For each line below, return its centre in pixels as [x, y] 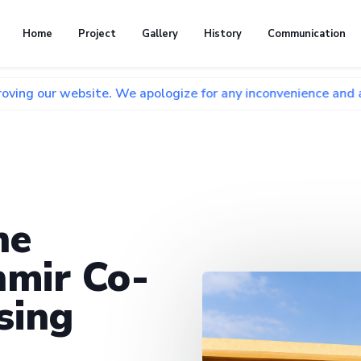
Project [97, 33]
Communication [307, 33]
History [223, 33]
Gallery [160, 33]
